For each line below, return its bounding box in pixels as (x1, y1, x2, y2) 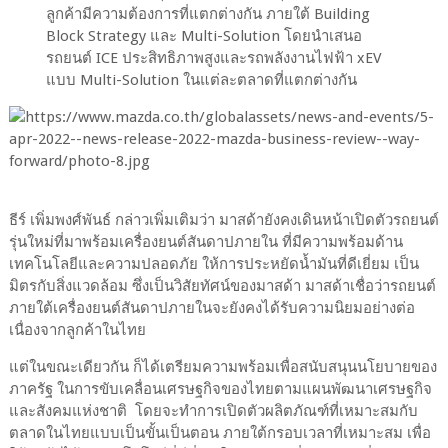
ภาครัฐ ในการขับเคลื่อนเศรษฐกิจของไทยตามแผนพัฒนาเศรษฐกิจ (8, 380, 432, 399)
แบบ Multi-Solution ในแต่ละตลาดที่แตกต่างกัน (46, 71, 358, 90)
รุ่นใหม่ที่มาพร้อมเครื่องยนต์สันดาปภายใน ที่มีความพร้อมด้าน (8, 233, 403, 252)
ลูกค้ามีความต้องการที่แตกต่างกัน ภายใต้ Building (46, 5, 371, 24)
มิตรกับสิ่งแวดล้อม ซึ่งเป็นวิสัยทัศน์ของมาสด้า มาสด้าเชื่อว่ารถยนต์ (8, 277, 436, 296)
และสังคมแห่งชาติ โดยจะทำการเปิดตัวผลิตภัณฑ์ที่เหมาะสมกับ (8, 402, 418, 421)
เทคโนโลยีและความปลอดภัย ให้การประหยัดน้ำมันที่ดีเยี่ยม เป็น (8, 255, 419, 274)
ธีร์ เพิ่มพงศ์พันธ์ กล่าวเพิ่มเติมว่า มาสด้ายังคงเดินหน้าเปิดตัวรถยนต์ (8, 211, 439, 230)
